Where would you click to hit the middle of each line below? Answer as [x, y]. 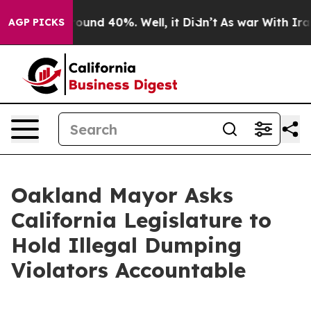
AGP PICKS [36, 22]
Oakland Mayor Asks [122, 195]
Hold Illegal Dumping [126, 245]
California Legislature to [141, 220]
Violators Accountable [128, 270]
